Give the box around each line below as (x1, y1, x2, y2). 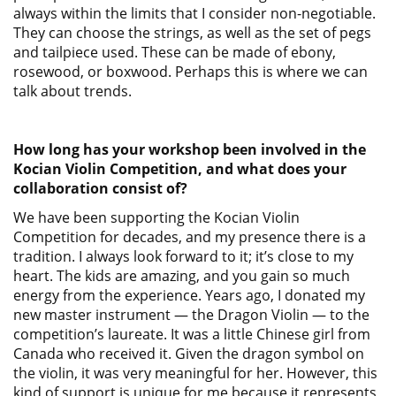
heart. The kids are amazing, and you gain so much (13, 266, 350, 286)
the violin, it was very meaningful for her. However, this (13, 363, 377, 383)
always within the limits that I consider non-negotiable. (13, 4, 376, 23)
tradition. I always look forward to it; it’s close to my (13, 247, 354, 266)
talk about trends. (13, 81, 135, 101)
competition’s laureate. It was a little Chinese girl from (13, 324, 370, 344)
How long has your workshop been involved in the (13, 140, 366, 159)
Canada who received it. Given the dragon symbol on (13, 344, 364, 363)
